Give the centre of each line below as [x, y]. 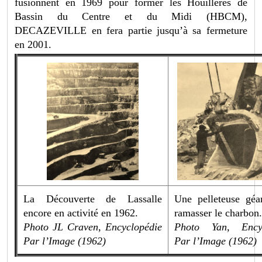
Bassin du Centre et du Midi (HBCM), [131, 17]
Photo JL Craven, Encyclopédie [93, 227]
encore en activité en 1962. [81, 213]
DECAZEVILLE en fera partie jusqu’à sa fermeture [131, 31]
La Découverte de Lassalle [93, 199]
